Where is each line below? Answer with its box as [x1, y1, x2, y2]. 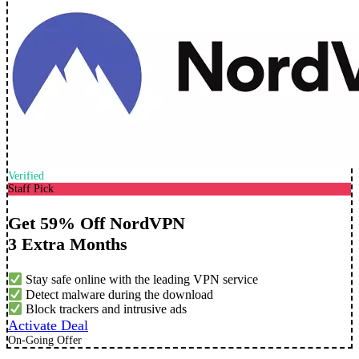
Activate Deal [8, 317, 88, 333]
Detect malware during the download [22, 288, 214, 302]
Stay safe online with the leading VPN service [22, 272, 259, 287]
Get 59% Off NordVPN [8, 213, 185, 234]
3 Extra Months [8, 234, 127, 255]
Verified [8, 170, 44, 183]
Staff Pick [8, 183, 54, 196]
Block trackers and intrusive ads [22, 302, 188, 317]
